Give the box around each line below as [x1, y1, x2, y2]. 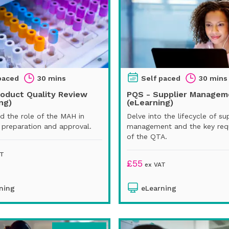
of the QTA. [127, 132, 167, 141]
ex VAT [143, 161, 166, 168]
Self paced [141, 74, 180, 82]
